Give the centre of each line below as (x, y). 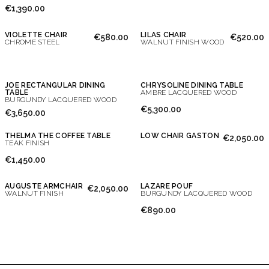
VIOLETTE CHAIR (36, 35)
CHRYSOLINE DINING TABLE (192, 85)
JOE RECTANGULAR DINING (55, 85)
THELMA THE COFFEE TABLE (58, 136)
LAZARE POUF (167, 186)
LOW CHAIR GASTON (180, 136)
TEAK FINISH (27, 143)
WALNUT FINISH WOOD (183, 42)
